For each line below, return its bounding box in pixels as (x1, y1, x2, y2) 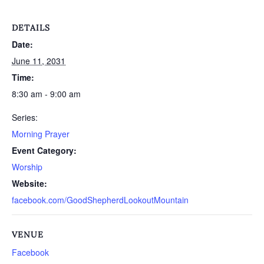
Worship (12, 161, 42, 173)
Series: (12, 111, 38, 123)
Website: (12, 177, 47, 189)
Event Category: (12, 144, 77, 156)
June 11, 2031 (12, 55, 65, 67)
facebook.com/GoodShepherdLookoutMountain (12, 194, 189, 206)
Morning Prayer (12, 128, 70, 140)
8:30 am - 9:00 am (12, 88, 81, 100)
